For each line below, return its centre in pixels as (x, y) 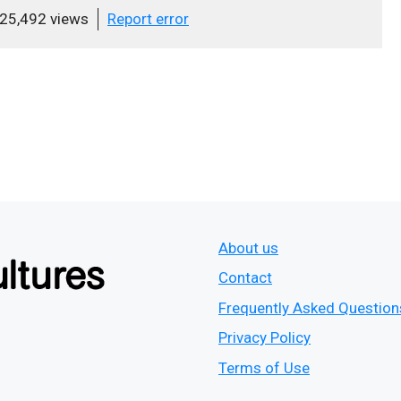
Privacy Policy (264, 337)
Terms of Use (264, 367)
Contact (245, 277)
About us (248, 247)
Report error (148, 19)
